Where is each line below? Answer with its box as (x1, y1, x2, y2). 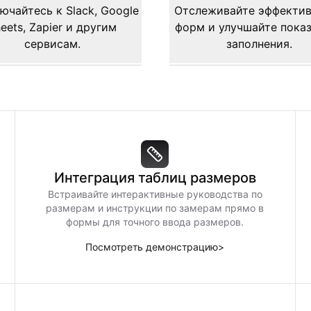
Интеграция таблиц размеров (53, 169, 256, 186)
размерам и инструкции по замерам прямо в (46, 202, 264, 214)
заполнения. (226, 37, 292, 51)
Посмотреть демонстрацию (85, 241, 219, 253)
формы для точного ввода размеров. (66, 216, 244, 228)
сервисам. (24, 37, 81, 51)
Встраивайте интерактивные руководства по (47, 188, 262, 200)
